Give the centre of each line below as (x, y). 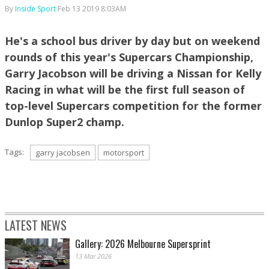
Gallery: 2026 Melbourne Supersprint (143, 243)
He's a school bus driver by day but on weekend (132, 41)
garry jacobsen (63, 152)
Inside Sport (35, 8)
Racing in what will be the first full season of (125, 89)
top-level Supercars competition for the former (133, 105)
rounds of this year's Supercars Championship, (129, 57)
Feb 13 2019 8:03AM (92, 8)
